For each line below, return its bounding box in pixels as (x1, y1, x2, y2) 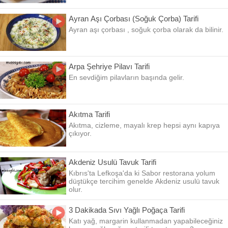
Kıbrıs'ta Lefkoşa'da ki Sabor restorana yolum (69, 169, 215, 177)
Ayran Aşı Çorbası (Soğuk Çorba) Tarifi (69, 14, 198, 23)
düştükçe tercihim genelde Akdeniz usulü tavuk (69, 177, 219, 185)
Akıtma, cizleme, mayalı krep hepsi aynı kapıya (69, 121, 220, 129)
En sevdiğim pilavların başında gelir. (69, 73, 184, 81)
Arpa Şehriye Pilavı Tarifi (69, 62, 150, 71)
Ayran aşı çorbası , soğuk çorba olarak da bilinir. (69, 25, 223, 34)
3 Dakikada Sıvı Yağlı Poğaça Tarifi (69, 206, 185, 214)
